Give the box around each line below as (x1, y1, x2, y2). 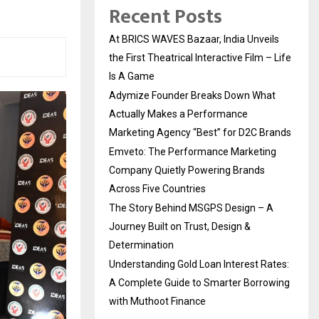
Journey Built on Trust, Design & (109, 220, 251, 232)
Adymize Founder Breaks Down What (109, 89, 276, 101)
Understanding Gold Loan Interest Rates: (109, 258, 289, 270)
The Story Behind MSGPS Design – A (109, 202, 273, 214)
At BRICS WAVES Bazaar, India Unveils (109, 33, 279, 45)
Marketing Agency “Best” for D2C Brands (109, 126, 291, 138)
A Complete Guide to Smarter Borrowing (109, 276, 290, 288)
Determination (109, 239, 174, 251)
